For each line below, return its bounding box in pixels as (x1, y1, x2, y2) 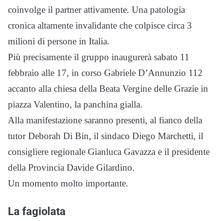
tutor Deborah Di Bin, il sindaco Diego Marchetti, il (8, 131, 203, 142)
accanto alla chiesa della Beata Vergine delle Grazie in (8, 83, 208, 94)
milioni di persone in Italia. (8, 36, 110, 47)
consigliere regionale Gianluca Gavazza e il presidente (8, 147, 210, 157)
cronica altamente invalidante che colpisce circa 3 (8, 20, 192, 31)
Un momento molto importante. (8, 178, 128, 189)
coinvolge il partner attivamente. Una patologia (8, 4, 185, 15)
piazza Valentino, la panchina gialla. (8, 99, 143, 110)
